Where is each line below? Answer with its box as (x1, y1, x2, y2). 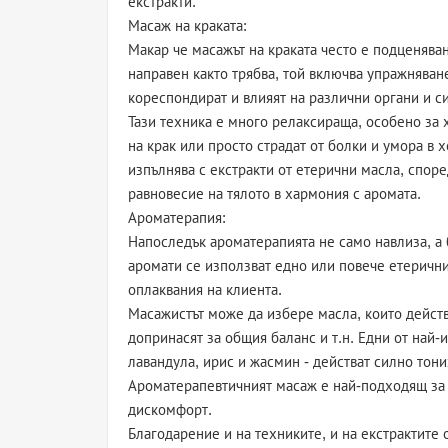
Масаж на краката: (128, 17, 247, 34)
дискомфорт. (128, 401, 212, 418)
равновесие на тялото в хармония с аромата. (128, 185, 421, 202)
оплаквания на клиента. (128, 281, 282, 298)
